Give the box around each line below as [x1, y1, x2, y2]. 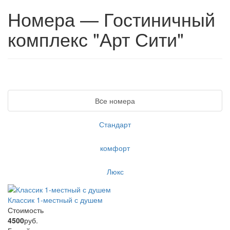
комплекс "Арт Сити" [8, 25, 184, 52]
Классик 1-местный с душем [8, 194, 103, 205]
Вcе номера [95, 95, 135, 106]
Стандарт [99, 119, 131, 129]
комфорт [100, 142, 130, 153]
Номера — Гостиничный [8, 5, 215, 32]
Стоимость [8, 204, 44, 215]
